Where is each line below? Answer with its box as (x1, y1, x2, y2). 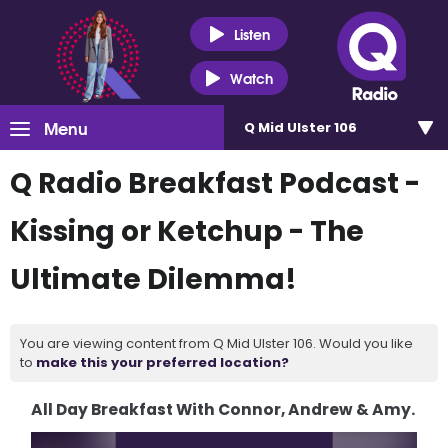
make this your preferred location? (36, 353, 289, 372)
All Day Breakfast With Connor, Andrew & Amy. (31, 399, 416, 420)
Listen (233, 22, 270, 45)
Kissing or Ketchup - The (10, 212, 364, 251)
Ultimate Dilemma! (10, 260, 297, 299)
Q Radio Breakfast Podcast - (10, 164, 420, 203)
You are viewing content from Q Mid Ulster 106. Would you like (20, 334, 413, 353)
